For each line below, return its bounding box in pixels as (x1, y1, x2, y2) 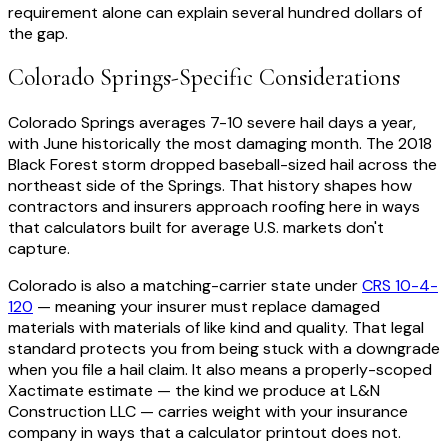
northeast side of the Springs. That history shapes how (8, 175, 412, 197)
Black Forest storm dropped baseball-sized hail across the (8, 154, 437, 176)
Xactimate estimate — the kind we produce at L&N (8, 380, 380, 402)
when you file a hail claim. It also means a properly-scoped (8, 359, 432, 381)
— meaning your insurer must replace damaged (33, 296, 380, 318)
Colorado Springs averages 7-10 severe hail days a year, (8, 112, 416, 134)
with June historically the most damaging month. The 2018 (8, 133, 432, 155)
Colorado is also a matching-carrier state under (8, 275, 362, 297)
